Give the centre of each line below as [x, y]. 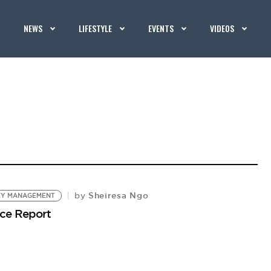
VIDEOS [222, 28]
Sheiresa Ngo [117, 195]
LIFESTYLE [96, 28]
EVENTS [161, 28]
